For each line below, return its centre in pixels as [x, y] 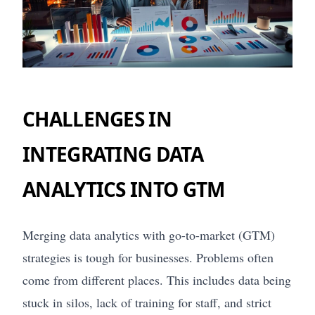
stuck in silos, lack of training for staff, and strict [147, 303]
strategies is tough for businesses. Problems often [148, 258]
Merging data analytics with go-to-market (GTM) [149, 235]
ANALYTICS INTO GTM [124, 189]
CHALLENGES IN [97, 119]
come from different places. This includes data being [157, 280]
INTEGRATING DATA [113, 154]
